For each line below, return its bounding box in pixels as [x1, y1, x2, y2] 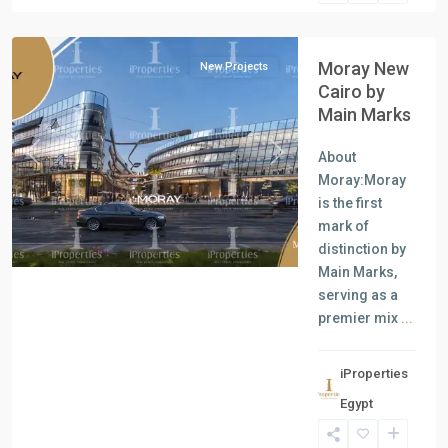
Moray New [318, 58, 409, 79]
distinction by [318, 241, 406, 257]
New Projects [200, 60, 268, 73]
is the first [318, 195, 382, 211]
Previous [31, 153, 91, 170]
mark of [318, 218, 369, 234]
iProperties [339, 366, 408, 381]
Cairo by [318, 81, 385, 102]
